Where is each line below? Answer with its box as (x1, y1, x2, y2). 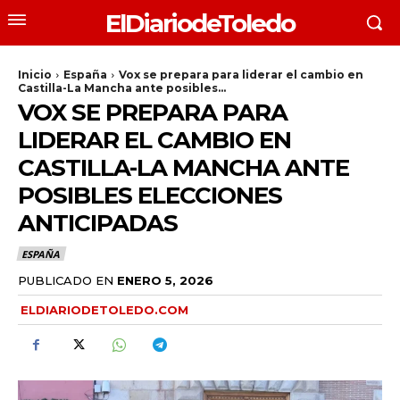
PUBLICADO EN (18, 272, 113, 287)
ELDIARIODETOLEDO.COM (21, 302, 188, 317)
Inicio (18, 68, 52, 81)
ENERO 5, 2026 (117, 272, 213, 287)
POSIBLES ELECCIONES (18, 181, 282, 210)
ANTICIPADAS (18, 209, 178, 237)
